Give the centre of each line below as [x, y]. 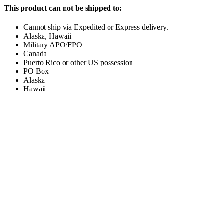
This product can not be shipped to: [63, 8]
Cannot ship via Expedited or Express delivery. [96, 27]
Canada [35, 54]
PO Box [36, 71]
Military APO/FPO [53, 45]
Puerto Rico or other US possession [78, 63]
